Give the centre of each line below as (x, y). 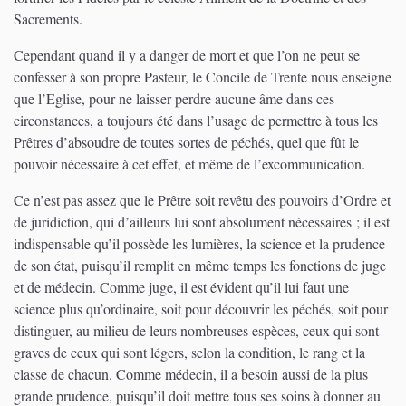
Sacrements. (48, 18)
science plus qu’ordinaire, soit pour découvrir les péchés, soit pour (201, 308)
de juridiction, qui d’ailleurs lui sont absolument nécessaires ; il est (202, 221)
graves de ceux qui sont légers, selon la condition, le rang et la (189, 352)
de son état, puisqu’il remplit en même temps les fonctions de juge (200, 265)
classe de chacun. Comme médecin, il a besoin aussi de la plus (191, 373)
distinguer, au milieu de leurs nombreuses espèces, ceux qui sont (196, 330)
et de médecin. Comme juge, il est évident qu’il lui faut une (181, 286)
